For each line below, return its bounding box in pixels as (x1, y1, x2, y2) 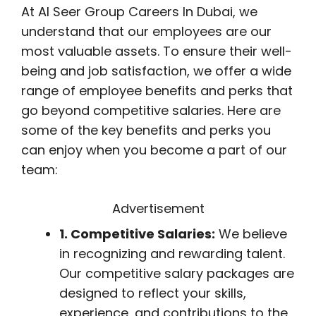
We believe (215, 225, 287, 243)
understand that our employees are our (21, 23, 272, 40)
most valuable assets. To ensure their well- (21, 42, 292, 60)
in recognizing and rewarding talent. (59, 245, 285, 262)
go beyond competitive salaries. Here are (21, 102, 281, 119)
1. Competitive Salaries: (59, 225, 215, 243)
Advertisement (111, 200, 205, 217)
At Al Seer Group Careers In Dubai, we (21, 3, 257, 20)
